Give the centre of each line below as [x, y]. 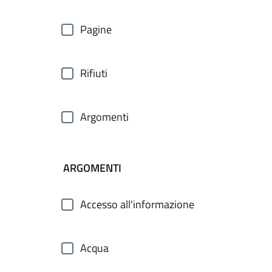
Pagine [96, 29]
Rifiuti [94, 73]
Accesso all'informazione [137, 204]
